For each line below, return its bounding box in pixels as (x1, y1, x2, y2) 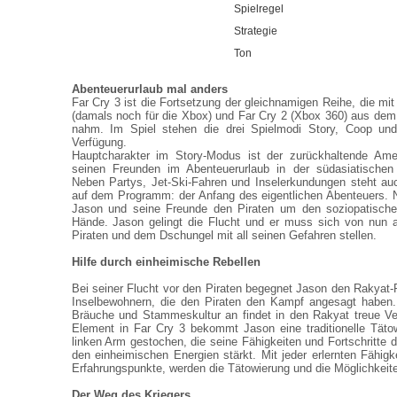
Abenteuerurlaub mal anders (71, 82, 228, 96)
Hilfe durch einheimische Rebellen (71, 255, 261, 269)
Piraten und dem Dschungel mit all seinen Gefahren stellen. (71, 229, 377, 242)
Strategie (233, 25, 277, 37)
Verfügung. (71, 136, 127, 149)
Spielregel (233, 3, 284, 15)
